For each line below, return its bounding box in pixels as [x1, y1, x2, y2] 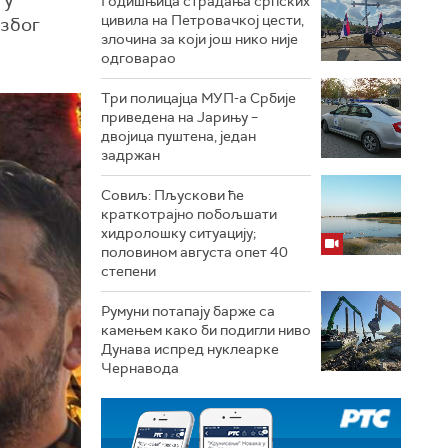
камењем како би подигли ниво [101, 321, 311, 339]
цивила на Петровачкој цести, [101, 11, 304, 29]
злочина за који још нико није [101, 30, 298, 48]
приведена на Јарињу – [101, 108, 258, 126]
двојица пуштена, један [101, 127, 256, 145]
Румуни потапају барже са [101, 302, 275, 320]
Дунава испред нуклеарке [101, 340, 279, 358]
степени [101, 262, 156, 280]
